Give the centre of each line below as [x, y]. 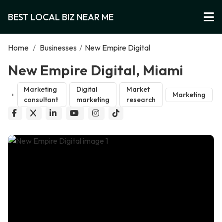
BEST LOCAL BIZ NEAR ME [61, 17]
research [141, 100]
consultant [41, 100]
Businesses [58, 48]
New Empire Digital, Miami [96, 70]
